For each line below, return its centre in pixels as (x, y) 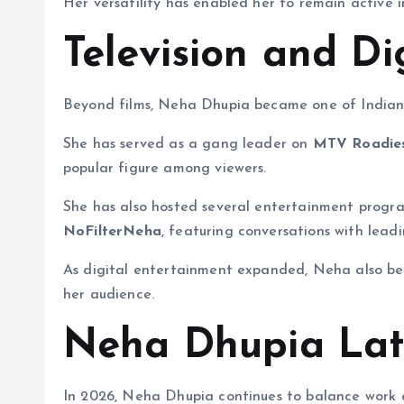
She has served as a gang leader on (188, 144)
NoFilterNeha (112, 231)
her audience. (109, 294)
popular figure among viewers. (165, 168)
